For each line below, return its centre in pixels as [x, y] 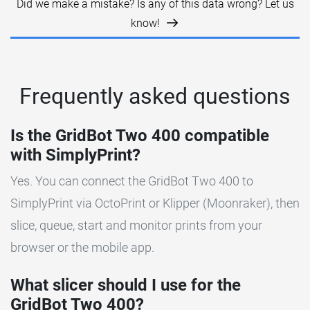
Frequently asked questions [155, 97]
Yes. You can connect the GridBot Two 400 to [132, 181]
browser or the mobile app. [82, 248]
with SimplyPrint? [75, 155]
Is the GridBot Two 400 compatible [140, 136]
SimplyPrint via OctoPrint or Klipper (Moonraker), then [155, 203]
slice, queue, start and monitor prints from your [136, 226]
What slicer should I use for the [126, 285]
